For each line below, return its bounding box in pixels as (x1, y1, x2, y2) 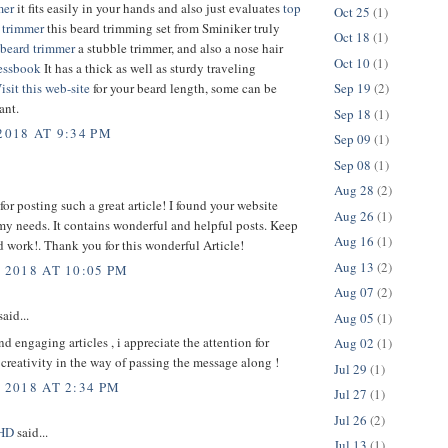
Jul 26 (334, 410, 367, 429)
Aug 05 (334, 308, 374, 327)
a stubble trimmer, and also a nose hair (75, 38, 283, 57)
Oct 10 (334, 53, 370, 72)
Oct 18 (334, 28, 370, 47)
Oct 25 (334, 2, 370, 21)
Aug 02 (334, 334, 374, 353)
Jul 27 (334, 385, 367, 404)
